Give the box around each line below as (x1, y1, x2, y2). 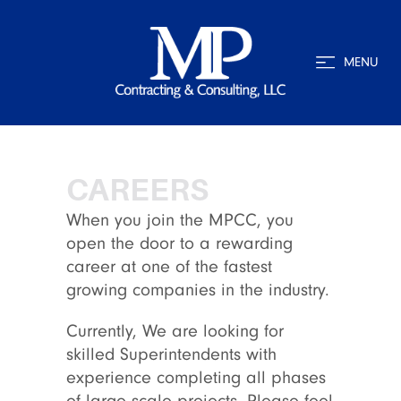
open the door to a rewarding (66, 234, 293, 253)
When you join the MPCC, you (66, 210, 294, 230)
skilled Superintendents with (66, 345, 277, 364)
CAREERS (66, 170, 209, 208)
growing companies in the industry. (66, 280, 329, 300)
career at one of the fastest (66, 257, 272, 277)
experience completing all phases (66, 368, 326, 388)
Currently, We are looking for (66, 321, 284, 341)
